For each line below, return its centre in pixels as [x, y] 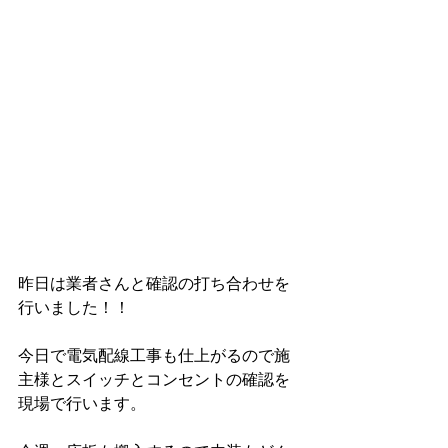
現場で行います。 [82, 404]
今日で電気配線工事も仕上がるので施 [154, 356]
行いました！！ [74, 308]
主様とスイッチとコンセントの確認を [154, 380]
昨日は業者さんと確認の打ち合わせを [154, 284]
